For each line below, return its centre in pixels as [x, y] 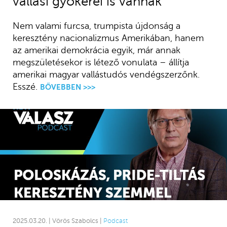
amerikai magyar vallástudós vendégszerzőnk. [106, 74]
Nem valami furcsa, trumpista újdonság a [96, 26]
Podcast [115, 221]
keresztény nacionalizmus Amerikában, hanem [108, 38]
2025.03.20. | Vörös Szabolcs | [58, 221]
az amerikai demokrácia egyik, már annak [96, 50]
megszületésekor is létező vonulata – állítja [101, 62]
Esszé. [26, 86]
